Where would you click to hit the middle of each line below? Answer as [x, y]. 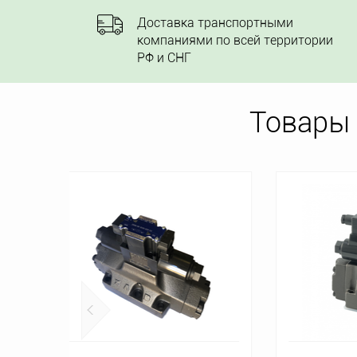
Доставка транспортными [215, 23]
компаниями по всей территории [235, 40]
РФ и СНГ [164, 58]
